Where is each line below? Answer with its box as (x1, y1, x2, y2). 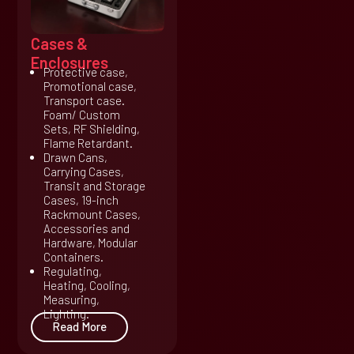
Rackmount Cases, (43, 206, 141, 221)
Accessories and (43, 220, 130, 235)
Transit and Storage (43, 178, 145, 193)
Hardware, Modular (43, 235, 137, 250)
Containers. (43, 249, 104, 264)
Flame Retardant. (43, 135, 133, 150)
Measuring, (43, 292, 100, 307)
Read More (51, 318, 107, 333)
